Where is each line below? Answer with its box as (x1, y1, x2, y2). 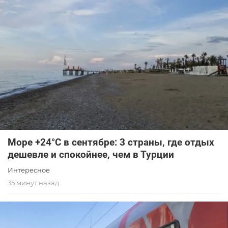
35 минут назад (8, 178, 59, 187)
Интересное (8, 165, 50, 174)
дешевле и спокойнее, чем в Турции (8, 148, 174, 160)
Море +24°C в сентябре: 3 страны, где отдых (8, 136, 214, 148)
